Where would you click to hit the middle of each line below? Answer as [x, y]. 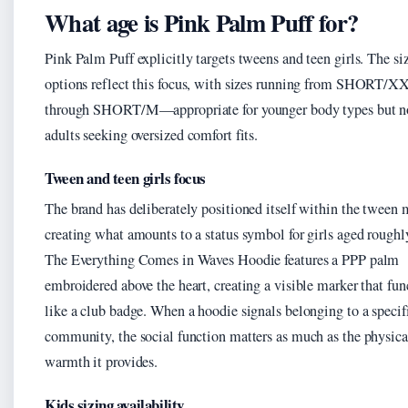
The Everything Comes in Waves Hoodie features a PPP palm [222, 260]
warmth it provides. [102, 362]
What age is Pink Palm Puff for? [202, 23]
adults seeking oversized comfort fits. [152, 135]
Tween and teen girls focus [125, 178]
